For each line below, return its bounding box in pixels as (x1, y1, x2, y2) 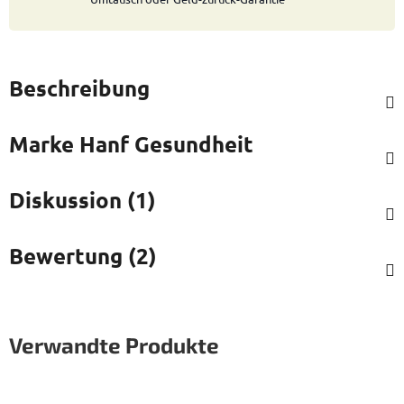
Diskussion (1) (9, 185, 156, 214)
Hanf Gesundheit (74, 129, 253, 158)
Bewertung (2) (9, 241, 157, 270)
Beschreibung (9, 73, 150, 102)
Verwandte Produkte (9, 331, 219, 358)
